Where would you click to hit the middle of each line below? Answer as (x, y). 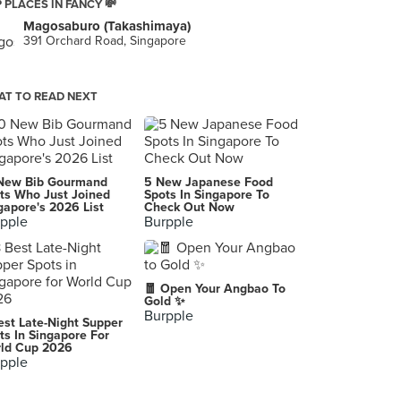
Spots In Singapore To (207, 195)
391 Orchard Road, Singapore (105, 41)
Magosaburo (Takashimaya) (107, 26)
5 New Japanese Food (209, 182)
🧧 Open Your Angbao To (215, 289)
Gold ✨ (165, 301)
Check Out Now (189, 207)
